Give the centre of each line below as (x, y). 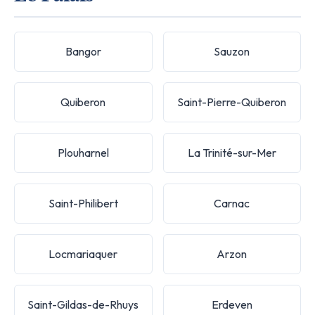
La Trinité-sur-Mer (232, 152)
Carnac (232, 203)
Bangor (83, 51)
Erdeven (232, 304)
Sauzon (232, 51)
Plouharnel (83, 152)
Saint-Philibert (83, 203)
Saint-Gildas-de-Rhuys (83, 304)
